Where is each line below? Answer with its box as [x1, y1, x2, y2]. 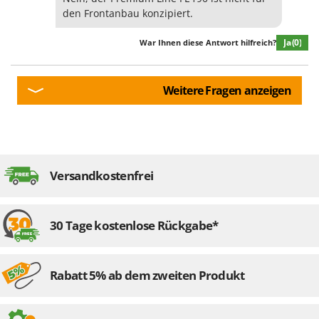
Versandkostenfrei [50, 167, 154, 184]
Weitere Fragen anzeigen [163, 82, 291, 98]
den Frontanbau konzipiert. [62, 6, 193, 20]
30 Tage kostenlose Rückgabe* [50, 216, 219, 234]
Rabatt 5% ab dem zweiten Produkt [50, 266, 245, 283]
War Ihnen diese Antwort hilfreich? [140, 37, 277, 48]
